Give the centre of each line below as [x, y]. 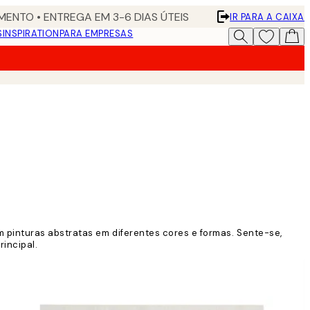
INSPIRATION [31, 34]
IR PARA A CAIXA [267, 17]
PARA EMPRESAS [96, 34]
